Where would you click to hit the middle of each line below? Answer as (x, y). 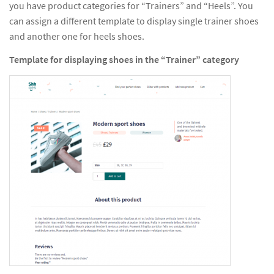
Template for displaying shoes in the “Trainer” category (124, 59)
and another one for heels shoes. (77, 36)
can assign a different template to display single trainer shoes (134, 21)
